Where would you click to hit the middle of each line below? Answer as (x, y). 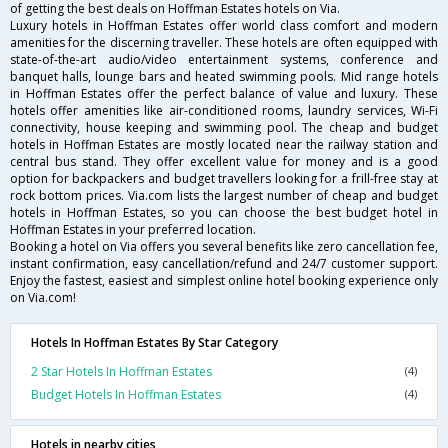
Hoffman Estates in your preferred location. (133, 230)
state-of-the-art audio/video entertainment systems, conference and (224, 60)
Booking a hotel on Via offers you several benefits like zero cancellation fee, (224, 247)
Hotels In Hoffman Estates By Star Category (154, 343)
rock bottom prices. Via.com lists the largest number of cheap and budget (224, 196)
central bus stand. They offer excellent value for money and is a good (224, 162)
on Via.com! (43, 298)
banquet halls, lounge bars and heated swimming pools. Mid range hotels (224, 77)
